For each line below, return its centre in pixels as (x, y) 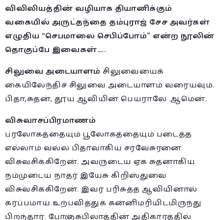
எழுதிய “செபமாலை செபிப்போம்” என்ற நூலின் (110, 36)
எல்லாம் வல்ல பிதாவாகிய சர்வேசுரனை (93, 148)
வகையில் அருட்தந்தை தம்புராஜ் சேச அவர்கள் (107, 22)
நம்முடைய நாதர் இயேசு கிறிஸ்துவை (86, 175)
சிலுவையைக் (132, 71)
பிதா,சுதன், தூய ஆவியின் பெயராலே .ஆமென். (106, 99)
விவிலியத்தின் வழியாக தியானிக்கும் (89, 8)
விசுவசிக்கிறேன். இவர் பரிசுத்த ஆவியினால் (101, 189)
